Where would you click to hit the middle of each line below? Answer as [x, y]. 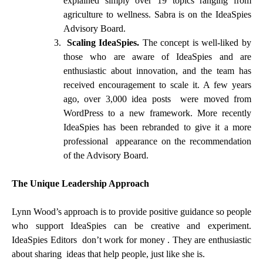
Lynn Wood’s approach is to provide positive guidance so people [131, 211]
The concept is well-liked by [195, 42]
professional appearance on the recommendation [157, 141]
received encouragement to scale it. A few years [157, 85]
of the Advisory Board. [107, 155]
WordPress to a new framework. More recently [157, 113]
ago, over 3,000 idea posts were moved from [157, 99]
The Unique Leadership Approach [80, 183]
